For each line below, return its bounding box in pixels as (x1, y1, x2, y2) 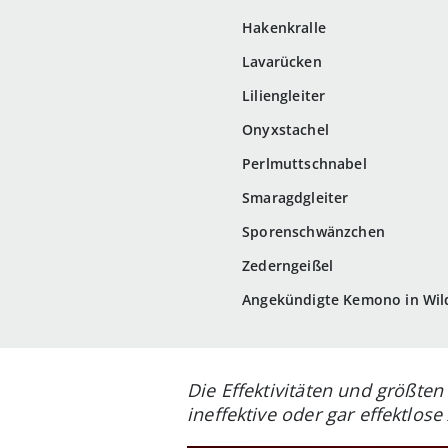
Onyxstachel (242, 120, 329, 140)
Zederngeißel (242, 256, 334, 276)
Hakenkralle (242, 18, 326, 38)
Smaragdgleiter (242, 188, 349, 208)
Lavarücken (242, 52, 322, 72)
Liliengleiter (242, 86, 326, 106)
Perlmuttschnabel (242, 154, 367, 174)
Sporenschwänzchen (242, 222, 385, 242)
